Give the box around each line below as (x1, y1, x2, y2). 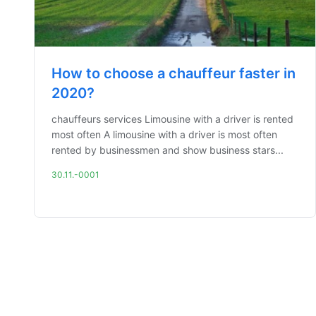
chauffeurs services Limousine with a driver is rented (51, 113, 293, 125)
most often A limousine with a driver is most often (51, 128, 277, 140)
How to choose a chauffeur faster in (51, 65, 296, 82)
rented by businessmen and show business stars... (51, 144, 284, 156)
